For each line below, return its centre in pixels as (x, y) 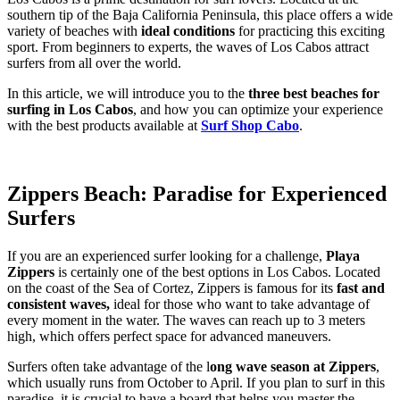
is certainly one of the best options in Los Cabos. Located (217, 271)
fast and (361, 287)
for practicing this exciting (310, 30)
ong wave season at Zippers (293, 366)
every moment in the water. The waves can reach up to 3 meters (186, 320)
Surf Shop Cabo (250, 125)
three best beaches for (312, 93)
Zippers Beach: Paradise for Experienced (197, 193)
